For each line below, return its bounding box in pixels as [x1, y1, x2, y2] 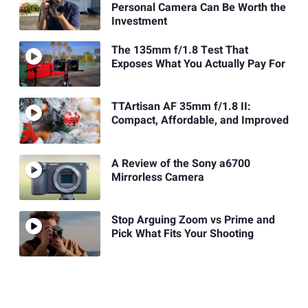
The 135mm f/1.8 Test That [111, 42, 248, 59]
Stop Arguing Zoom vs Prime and [111, 212, 275, 228]
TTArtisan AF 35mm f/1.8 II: [111, 98, 251, 115]
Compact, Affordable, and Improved [111, 112, 289, 129]
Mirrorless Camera [111, 168, 204, 186]
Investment [111, 12, 167, 30]
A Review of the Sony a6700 [111, 155, 250, 172]
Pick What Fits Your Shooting [111, 225, 254, 242]
